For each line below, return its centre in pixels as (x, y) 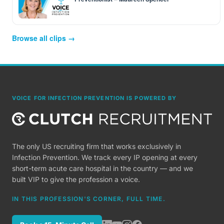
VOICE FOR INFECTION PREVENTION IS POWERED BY (94, 98)
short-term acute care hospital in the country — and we (102, 168)
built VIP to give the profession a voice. (76, 179)
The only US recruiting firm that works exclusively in (96, 146)
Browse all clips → (43, 38)
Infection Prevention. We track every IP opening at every (105, 157)
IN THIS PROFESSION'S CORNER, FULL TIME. (89, 199)
